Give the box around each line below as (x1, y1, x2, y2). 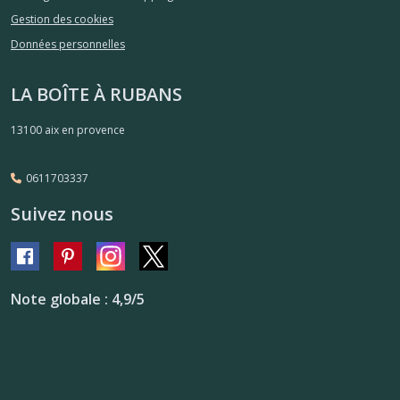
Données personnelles (11, 36, 125, 52)
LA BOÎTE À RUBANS (11, 81, 182, 106)
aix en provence (45, 121, 125, 137)
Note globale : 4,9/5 (11, 289, 145, 310)
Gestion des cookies (11, 12, 113, 28)
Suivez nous (11, 201, 113, 226)
